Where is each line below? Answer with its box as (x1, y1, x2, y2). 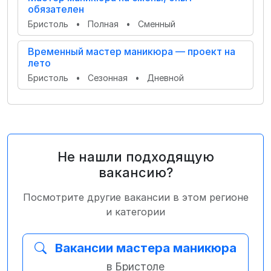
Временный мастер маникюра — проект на (28, 45, 235, 57)
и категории (106, 206, 165, 218)
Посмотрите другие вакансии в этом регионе (22, 191, 249, 203)
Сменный (138, 19, 175, 29)
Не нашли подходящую (57, 149, 214, 165)
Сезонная (88, 73, 130, 83)
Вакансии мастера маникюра (55, 241, 237, 255)
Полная (88, 19, 121, 29)
